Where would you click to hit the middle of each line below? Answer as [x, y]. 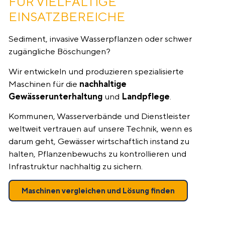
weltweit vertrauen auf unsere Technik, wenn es [100, 128]
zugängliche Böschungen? [60, 51]
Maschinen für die [44, 84]
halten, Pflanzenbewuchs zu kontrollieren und [97, 153]
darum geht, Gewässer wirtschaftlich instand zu [99, 141]
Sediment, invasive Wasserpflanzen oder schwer [100, 39]
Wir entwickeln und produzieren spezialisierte [96, 71]
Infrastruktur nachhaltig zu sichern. [76, 166]
